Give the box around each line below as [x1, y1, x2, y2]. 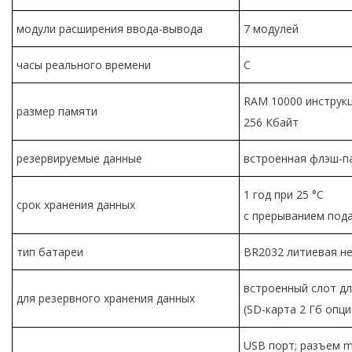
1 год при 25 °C [244, 186, 324, 202]
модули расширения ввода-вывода [16, 20, 203, 36]
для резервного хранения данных [16, 290, 195, 306]
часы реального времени [16, 57, 151, 72]
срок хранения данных [16, 196, 135, 212]
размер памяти [16, 103, 97, 119]
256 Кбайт [244, 114, 299, 130]
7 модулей [244, 20, 299, 36]
